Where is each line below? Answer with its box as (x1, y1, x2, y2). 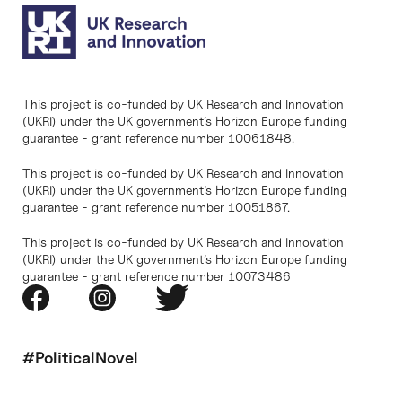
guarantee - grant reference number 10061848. (22, 130, 294, 146)
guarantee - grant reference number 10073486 (22, 268, 291, 284)
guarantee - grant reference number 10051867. (22, 199, 290, 215)
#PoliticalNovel (22, 348, 138, 368)
